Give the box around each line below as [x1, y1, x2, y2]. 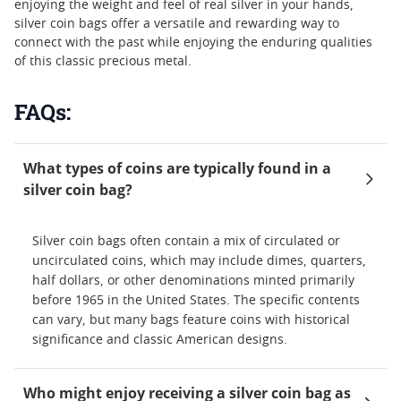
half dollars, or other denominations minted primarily [32, 275, 354, 287]
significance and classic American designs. [32, 334, 287, 346]
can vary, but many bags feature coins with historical [32, 314, 350, 327]
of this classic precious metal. [14, 55, 192, 68]
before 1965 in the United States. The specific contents [32, 294, 360, 307]
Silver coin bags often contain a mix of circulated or [32, 235, 340, 248]
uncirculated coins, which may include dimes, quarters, [32, 255, 366, 268]
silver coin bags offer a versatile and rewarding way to [14, 18, 339, 30]
